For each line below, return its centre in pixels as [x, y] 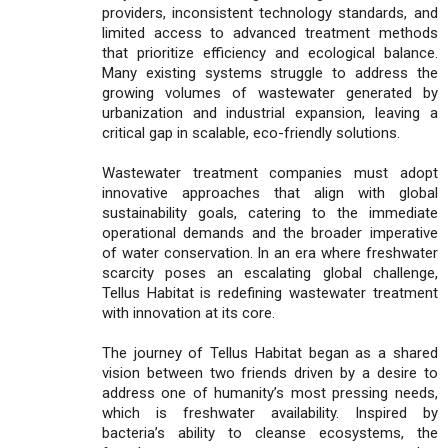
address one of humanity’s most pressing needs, [270, 392]
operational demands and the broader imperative [270, 232]
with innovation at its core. [188, 312]
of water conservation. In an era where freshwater [270, 252]
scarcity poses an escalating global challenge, [270, 272]
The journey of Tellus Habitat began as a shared [270, 352]
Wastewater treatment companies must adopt [270, 172]
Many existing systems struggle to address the [270, 72]
